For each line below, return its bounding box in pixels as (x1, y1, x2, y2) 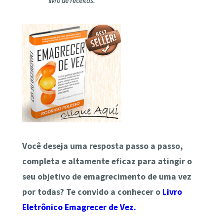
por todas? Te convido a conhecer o (22, 186, 162, 197)
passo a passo (125, 140, 180, 151)
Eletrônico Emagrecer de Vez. (22, 201, 136, 213)
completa (22, 155, 60, 167)
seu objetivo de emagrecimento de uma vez (22, 171, 191, 182)
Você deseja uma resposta (22, 140, 126, 151)
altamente (68, 155, 110, 167)
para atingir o (135, 155, 192, 167)
